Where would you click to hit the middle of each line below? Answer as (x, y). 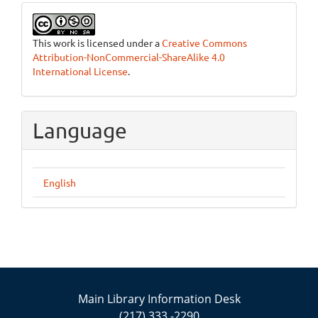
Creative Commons (204, 43)
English (60, 183)
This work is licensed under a (97, 43)
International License (80, 71)
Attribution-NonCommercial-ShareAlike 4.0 (129, 57)
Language (80, 131)
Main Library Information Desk (159, 299)
